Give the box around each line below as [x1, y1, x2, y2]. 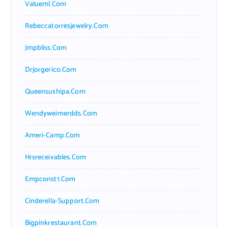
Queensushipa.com [24, 85, 85, 98]
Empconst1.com [24, 173, 76, 185]
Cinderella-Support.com [24, 195, 100, 207]
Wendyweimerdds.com [24, 107, 98, 120]
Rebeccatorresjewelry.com [24, 20, 108, 32]
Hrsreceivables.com [24, 151, 87, 163]
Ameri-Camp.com [24, 129, 80, 141]
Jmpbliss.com [24, 42, 67, 54]
